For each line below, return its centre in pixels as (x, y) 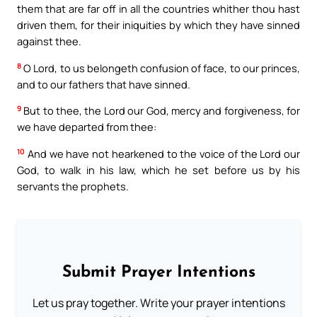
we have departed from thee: (87, 127)
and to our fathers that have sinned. (104, 84)
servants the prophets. (73, 186)
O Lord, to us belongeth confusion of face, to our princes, (161, 68)
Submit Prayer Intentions (158, 272)
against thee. (49, 41)
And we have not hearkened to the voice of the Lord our (162, 153)
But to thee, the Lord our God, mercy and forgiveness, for (161, 111)
